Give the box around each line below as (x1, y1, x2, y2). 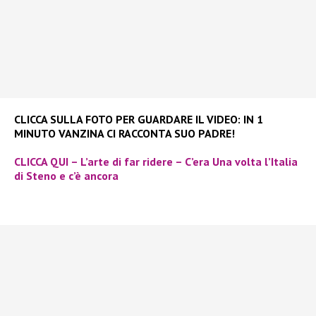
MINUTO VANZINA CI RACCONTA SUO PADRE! (14, 126, 235, 140)
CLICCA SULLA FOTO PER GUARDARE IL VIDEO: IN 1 (14, 111, 263, 126)
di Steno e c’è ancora (14, 168, 119, 183)
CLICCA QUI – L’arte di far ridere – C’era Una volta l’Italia (14, 154, 298, 169)
